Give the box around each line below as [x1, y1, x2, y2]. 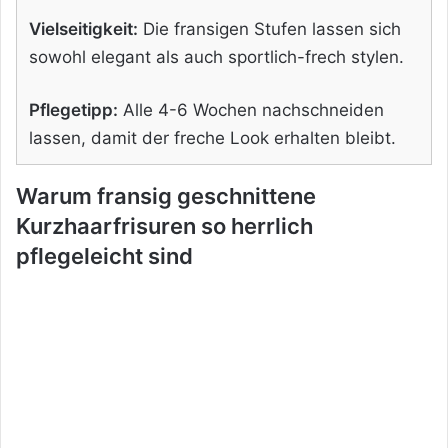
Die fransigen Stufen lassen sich [138, 18, 401, 39]
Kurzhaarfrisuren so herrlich [16, 212, 313, 239]
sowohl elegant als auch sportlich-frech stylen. [29, 46, 404, 67]
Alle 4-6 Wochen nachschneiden [118, 99, 384, 120]
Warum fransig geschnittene [16, 182, 316, 209]
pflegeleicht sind [16, 242, 193, 269]
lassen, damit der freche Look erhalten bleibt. [29, 127, 396, 148]
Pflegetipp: [29, 99, 118, 120]
